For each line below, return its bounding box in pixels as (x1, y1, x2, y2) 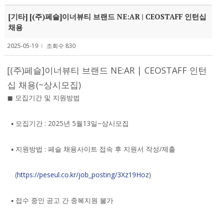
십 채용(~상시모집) (7, 79, 81, 91)
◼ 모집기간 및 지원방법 (7, 93, 80, 102)
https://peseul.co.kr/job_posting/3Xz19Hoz (17, 170, 149, 179)
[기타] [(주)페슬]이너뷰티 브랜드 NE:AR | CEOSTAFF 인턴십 (8, 12, 206, 21)
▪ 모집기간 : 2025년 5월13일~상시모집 (7, 119, 129, 128)
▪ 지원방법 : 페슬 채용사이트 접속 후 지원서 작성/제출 (7, 144, 175, 154)
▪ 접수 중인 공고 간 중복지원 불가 (7, 196, 115, 205)
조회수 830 (45, 42, 76, 50)
